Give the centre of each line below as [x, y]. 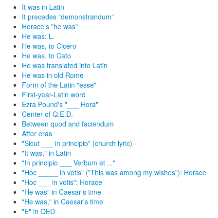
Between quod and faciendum [68, 124]
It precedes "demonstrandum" [68, 17]
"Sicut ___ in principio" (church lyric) [77, 143]
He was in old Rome [53, 75]
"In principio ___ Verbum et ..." [69, 163]
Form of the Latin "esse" [59, 85]
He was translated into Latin [65, 65]
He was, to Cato [46, 55]
